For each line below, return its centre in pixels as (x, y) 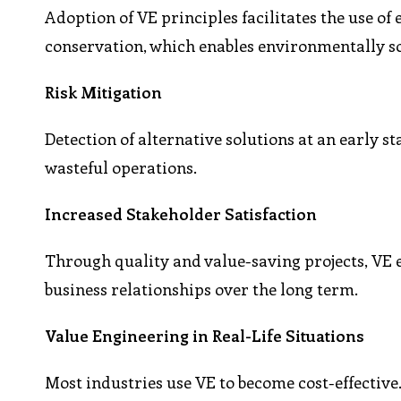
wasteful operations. (121, 168)
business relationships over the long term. (202, 290)
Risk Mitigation (104, 93)
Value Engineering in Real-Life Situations (205, 336)
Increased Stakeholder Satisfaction (181, 214)
